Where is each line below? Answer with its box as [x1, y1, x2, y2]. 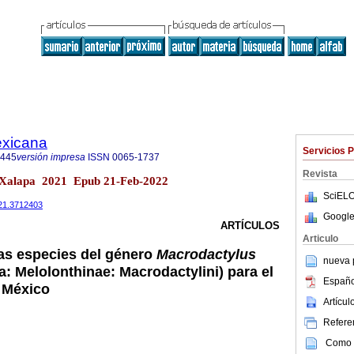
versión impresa [17, 152, 85, 163]
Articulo [303, 233, 338, 244]
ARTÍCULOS [220, 220, 280, 232]
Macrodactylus [156, 246, 256, 263]
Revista [303, 168, 337, 179]
